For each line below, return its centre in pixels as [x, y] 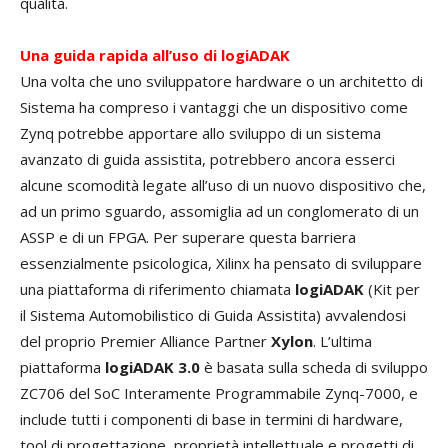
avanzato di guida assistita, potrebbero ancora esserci [207, 159]
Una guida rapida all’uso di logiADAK [155, 55]
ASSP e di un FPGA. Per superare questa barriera [188, 237]
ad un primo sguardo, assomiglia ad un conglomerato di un [219, 211]
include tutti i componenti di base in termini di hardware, [211, 419]
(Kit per [392, 289]
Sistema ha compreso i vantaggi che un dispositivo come [214, 107]
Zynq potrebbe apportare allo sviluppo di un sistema [200, 133]
